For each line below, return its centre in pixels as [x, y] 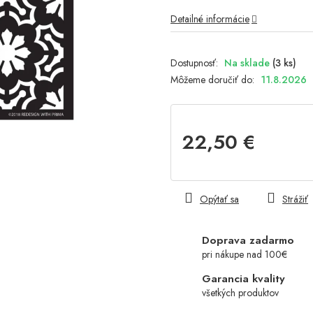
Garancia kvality [243, 279]
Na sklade [248, 63]
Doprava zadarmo [248, 241]
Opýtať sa [219, 199]
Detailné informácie [210, 19]
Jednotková [203, 165]
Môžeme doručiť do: [212, 80]
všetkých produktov [240, 293]
